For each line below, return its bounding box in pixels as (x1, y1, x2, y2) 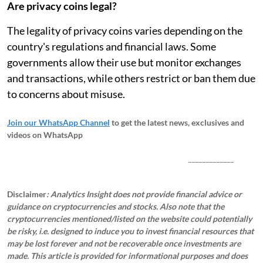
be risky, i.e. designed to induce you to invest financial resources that (7, 225, 254, 236)
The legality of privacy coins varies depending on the (7, 23, 242, 37)
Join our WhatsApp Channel (7, 117, 110, 127)
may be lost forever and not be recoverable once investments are (7, 238, 241, 248)
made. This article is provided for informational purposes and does (7, 250, 248, 261)
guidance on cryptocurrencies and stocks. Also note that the (7, 201, 224, 211)
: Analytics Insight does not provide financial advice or (46, 188, 242, 199)
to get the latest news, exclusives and (112, 117, 244, 127)
